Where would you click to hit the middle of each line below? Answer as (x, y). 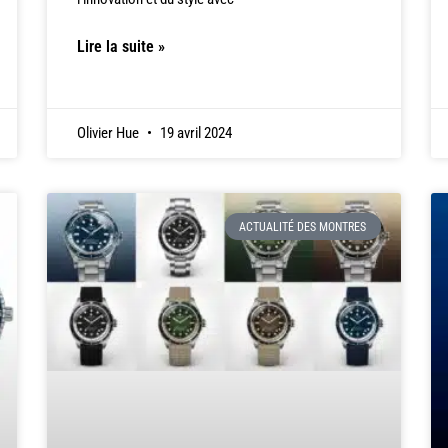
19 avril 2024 (195, 133)
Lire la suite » (121, 46)
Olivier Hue (110, 133)
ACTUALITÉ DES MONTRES (303, 226)
